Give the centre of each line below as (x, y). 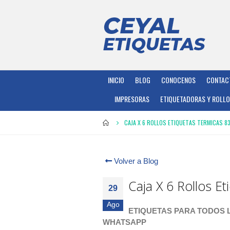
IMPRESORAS (132, 99)
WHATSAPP (124, 222)
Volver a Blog (135, 161)
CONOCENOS (178, 80)
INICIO (116, 80)
